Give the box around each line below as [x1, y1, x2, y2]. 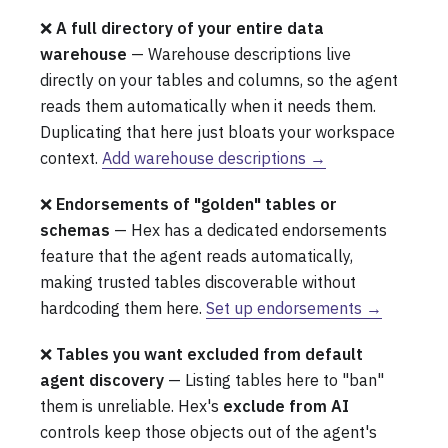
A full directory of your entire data [56, 17, 324, 38]
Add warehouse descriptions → [102, 147, 326, 168]
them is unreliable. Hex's [40, 395, 223, 416]
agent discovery [40, 369, 164, 390]
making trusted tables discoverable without [40, 271, 356, 292]
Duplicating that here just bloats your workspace [40, 121, 395, 142]
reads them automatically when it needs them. [40, 95, 376, 116]
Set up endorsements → [206, 297, 382, 318]
